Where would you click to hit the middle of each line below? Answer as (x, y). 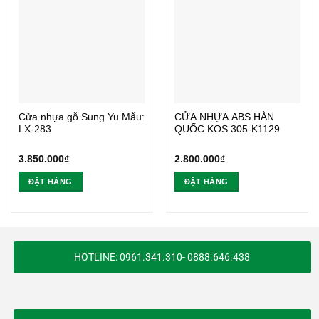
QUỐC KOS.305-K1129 (227, 130)
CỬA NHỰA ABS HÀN (224, 117)
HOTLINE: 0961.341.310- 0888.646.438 (162, 257)
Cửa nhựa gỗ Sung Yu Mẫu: (81, 117)
